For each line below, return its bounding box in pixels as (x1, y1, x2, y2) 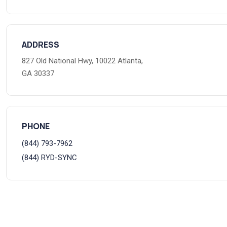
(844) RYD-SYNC (22, 153, 77, 162)
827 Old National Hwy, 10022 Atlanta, (22, 56, 143, 65)
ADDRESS (22, 39, 59, 50)
